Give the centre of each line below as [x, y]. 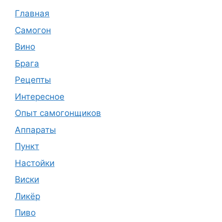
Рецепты [33, 80]
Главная [32, 14]
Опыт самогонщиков [58, 113]
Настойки [35, 163]
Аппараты [35, 130]
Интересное [40, 96]
